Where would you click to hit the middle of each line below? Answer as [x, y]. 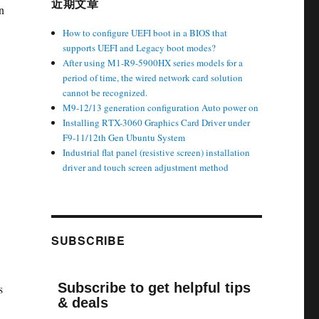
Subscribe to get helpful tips [154, 288]
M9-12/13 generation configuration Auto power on [161, 108]
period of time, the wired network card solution [153, 78]
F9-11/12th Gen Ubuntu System [124, 137]
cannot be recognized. [105, 93]
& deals [83, 303]
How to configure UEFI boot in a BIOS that [145, 33]
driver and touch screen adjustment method [146, 167]
